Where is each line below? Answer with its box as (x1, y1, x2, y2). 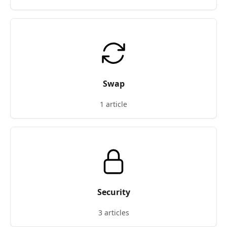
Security (97, 186, 130, 198)
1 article (100, 99, 127, 109)
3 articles (98, 208, 129, 217)
